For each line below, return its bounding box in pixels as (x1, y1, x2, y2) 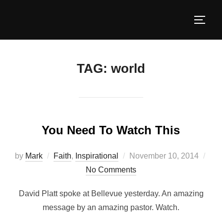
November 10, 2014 (129, 152, 199, 161)
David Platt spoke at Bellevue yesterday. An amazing (18, 189, 204, 198)
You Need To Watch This (41, 123, 180, 137)
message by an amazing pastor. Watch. (43, 203, 179, 212)
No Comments (86, 166, 136, 174)
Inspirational (75, 152, 118, 161)
